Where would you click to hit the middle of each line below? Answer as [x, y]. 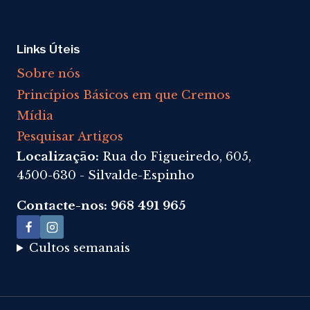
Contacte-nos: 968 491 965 [101, 206]
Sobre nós [48, 74]
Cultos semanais [80, 248]
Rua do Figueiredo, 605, [177, 157]
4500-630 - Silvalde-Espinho [106, 175]
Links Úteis [48, 49]
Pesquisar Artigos [70, 137]
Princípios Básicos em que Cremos [124, 95]
